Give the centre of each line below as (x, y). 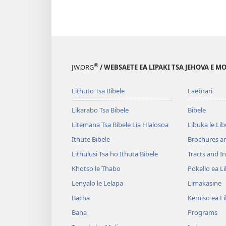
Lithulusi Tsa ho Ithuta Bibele (115, 154)
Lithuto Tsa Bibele (98, 91)
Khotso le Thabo (96, 169)
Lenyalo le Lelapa (97, 183)
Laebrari (200, 91)
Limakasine (204, 183)
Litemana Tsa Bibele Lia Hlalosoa (120, 125)
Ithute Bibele (91, 139)
